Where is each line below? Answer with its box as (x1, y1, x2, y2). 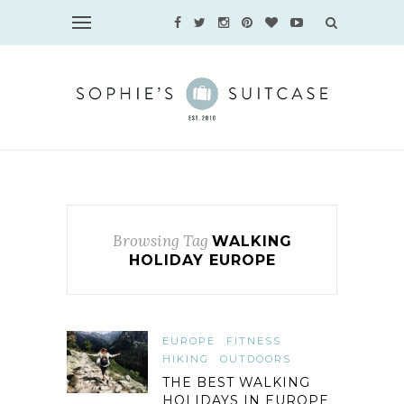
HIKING (162, 353, 209, 365)
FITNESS (226, 335, 281, 347)
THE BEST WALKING (162, 374, 310, 390)
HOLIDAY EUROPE (128, 252, 276, 269)
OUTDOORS (220, 353, 291, 365)
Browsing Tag (112, 231, 208, 251)
